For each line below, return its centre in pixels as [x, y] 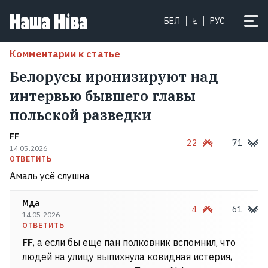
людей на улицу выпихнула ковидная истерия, [127, 257]
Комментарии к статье [65, 54]
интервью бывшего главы [103, 96]
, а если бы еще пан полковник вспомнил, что [134, 242]
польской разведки [80, 115]
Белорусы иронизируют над [114, 77]
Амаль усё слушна [50, 176]
